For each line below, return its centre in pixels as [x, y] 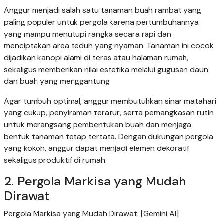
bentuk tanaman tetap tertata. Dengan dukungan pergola [109, 137]
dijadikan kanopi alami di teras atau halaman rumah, [96, 58]
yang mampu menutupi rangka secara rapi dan [88, 34]
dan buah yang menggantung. [57, 81]
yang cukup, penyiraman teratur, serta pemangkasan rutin [109, 113]
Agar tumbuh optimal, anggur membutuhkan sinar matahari [110, 101]
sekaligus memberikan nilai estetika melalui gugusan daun [106, 70]
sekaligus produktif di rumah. [55, 160]
